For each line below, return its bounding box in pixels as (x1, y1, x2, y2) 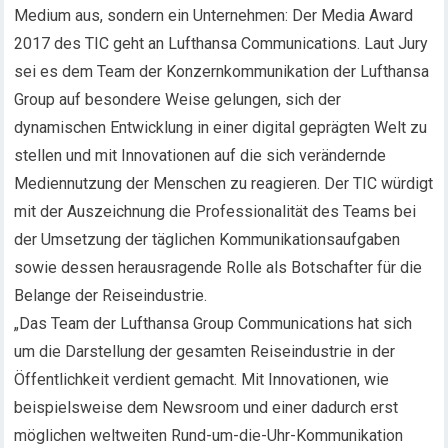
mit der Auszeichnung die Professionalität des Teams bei (14, 202, 417, 221)
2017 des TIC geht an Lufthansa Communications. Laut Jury (14, 34, 429, 53)
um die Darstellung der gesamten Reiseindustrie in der (14, 342, 396, 361)
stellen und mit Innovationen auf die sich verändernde (14, 146, 387, 165)
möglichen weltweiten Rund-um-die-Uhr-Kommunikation (14, 426, 404, 445)
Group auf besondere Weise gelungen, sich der (14, 90, 342, 109)
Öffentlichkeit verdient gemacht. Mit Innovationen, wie (14, 370, 390, 389)
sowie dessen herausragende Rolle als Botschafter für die (14, 258, 423, 277)
